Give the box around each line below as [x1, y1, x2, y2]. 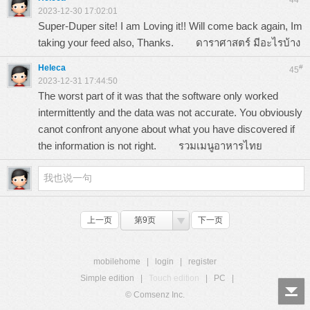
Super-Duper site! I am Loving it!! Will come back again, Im [38, 20, 302, 32]
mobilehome [93, 257, 140, 266]
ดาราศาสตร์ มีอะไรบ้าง [196, 37, 300, 48]
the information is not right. [38, 140, 179, 152]
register [188, 257, 217, 266]
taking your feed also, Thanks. [38, 37, 196, 48]
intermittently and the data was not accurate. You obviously [38, 107, 302, 118]
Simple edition [80, 273, 134, 283]
